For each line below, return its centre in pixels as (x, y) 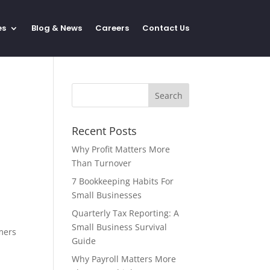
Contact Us (165, 28)
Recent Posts (105, 131)
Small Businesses (107, 195)
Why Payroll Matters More (124, 259)
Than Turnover (102, 163)
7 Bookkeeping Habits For (123, 181)
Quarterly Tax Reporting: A (126, 213)
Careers (112, 28)
